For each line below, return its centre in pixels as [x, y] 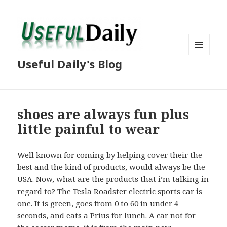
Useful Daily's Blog [70, 64]
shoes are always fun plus [103, 114]
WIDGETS [203, 76]
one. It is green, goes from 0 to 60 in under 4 [98, 203]
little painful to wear [89, 129]
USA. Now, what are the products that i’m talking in [113, 179]
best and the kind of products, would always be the [111, 167]
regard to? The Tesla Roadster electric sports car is [110, 191]
